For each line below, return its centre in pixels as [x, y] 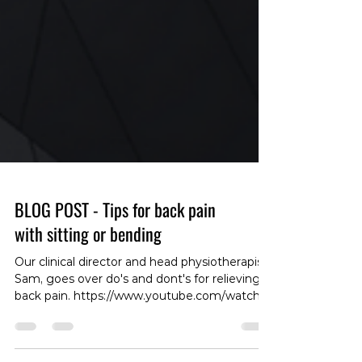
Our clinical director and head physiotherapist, [142, 320]
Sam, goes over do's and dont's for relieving [137, 337]
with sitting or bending [88, 292]
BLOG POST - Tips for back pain [115, 267]
